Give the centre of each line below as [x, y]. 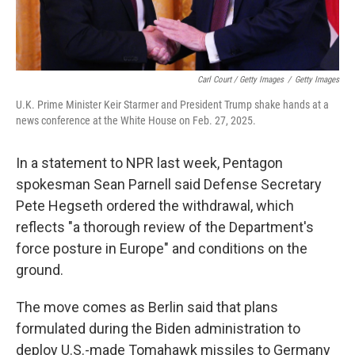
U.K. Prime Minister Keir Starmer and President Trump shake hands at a [172, 105]
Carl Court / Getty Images [240, 80]
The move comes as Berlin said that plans [147, 307]
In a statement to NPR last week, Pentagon [149, 163]
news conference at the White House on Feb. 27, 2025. [136, 120]
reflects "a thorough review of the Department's [165, 227]
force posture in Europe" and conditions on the [162, 248]
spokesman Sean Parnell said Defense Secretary [169, 184]
